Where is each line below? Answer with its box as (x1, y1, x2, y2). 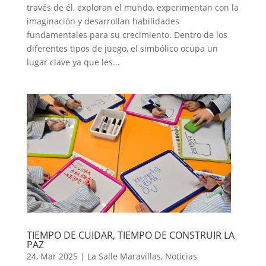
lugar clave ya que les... (26, 56, 120, 68)
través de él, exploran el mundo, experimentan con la (26, 2, 239, 13)
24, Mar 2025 (26, 251, 78, 262)
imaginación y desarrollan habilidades (26, 15, 179, 27)
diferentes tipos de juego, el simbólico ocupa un (26, 43, 218, 54)
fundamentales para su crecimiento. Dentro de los (26, 29, 227, 40)
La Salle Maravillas (87, 251, 161, 262)
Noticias (164, 251, 197, 262)
